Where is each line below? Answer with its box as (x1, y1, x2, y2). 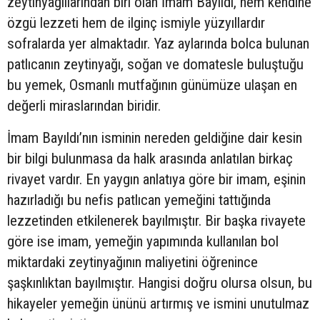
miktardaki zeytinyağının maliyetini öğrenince (7, 253, 258, 271)
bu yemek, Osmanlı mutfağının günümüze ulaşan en (7, 76, 297, 94)
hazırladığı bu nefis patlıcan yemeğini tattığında (7, 191, 271, 209)
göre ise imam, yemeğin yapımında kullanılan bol (7, 232, 279, 250)
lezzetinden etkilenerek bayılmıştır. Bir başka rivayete (7, 211, 306, 229)
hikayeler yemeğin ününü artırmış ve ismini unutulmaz (7, 294, 309, 312)
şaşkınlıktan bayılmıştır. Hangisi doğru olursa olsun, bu (7, 274, 312, 291)
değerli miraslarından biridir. (7, 96, 161, 114)
